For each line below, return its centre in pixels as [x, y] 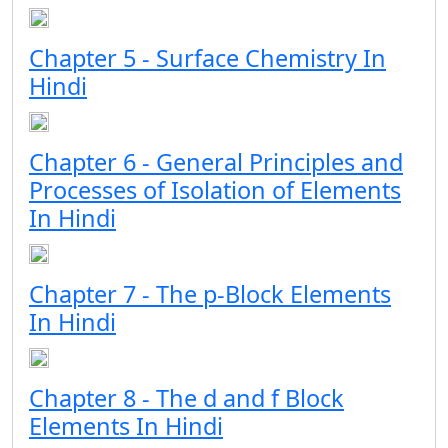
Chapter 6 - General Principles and [216, 162]
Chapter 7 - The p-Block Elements [210, 294]
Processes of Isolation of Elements [215, 190]
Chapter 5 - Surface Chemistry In [207, 58]
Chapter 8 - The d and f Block [186, 398]
